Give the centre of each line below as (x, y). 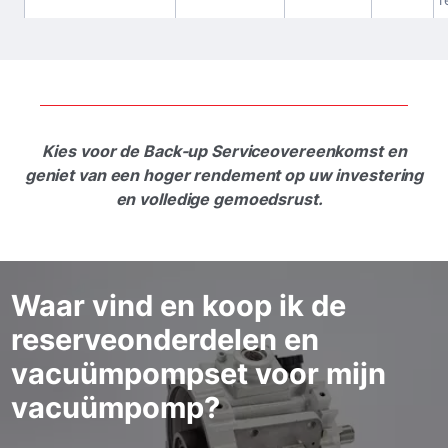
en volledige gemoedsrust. (219, 199)
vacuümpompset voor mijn (199, 373)
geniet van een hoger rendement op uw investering (224, 175)
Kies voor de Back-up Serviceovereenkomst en (224, 151)
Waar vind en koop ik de (179, 305)
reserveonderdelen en (165, 339)
